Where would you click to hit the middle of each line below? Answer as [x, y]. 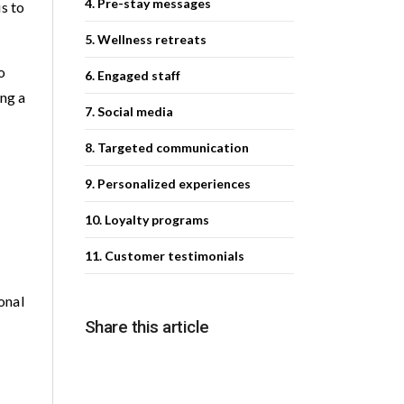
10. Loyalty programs [147, 220]
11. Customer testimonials [164, 256]
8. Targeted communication [166, 147]
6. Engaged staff [132, 75]
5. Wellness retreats [145, 39]
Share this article [147, 327]
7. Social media [129, 111]
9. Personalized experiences [167, 184]
